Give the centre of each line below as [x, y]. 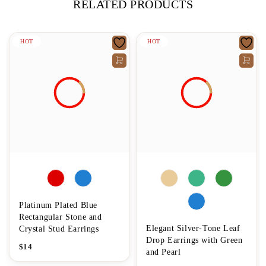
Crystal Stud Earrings [59, 229]
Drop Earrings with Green [194, 240]
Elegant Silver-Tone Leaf [193, 228]
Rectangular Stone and [61, 217]
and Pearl [164, 252]
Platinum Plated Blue [58, 205]
